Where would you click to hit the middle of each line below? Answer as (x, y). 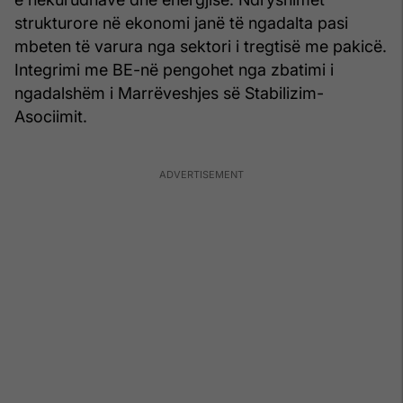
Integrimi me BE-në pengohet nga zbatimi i (174, 69)
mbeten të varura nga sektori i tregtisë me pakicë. (201, 46)
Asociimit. (51, 116)
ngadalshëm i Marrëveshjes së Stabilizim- (169, 93)
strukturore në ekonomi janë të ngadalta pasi (181, 22)
